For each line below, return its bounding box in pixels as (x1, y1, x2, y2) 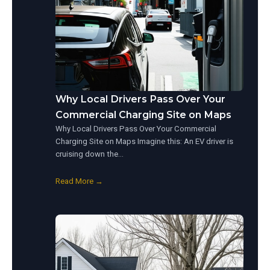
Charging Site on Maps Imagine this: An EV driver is (55, 137, 233, 146)
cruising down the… (55, 149, 124, 159)
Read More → (55, 177, 103, 186)
